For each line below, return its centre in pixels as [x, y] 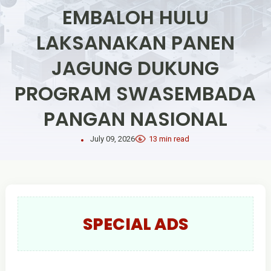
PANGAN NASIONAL [135, 119]
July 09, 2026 [112, 139]
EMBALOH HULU [135, 17]
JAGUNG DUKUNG [135, 68]
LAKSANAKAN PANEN [135, 43]
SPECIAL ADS [135, 224]
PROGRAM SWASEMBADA [135, 93]
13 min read [169, 139]
